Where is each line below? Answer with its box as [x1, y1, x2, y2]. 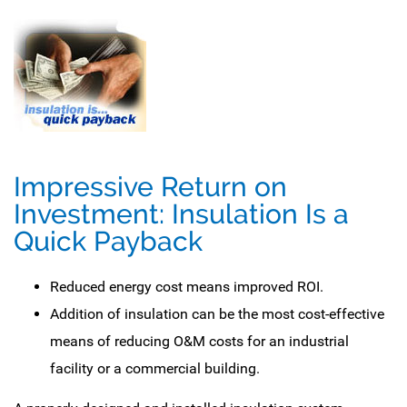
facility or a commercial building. [50, 360, 260, 377]
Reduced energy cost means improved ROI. [50, 278, 323, 295]
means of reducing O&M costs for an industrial [50, 333, 349, 350]
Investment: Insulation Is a [14, 198, 349, 230]
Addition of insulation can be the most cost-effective [50, 305, 384, 323]
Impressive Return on [14, 171, 287, 203]
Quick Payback [14, 225, 203, 257]
